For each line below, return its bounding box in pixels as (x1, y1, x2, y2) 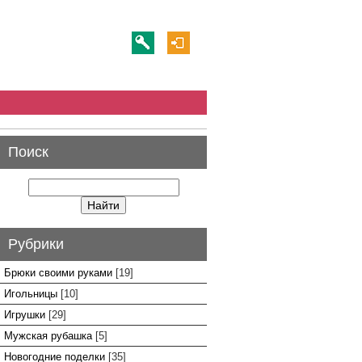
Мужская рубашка (4, 330, 92, 342)
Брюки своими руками (4, 267, 112, 279)
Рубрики (8, 236, 64, 252)
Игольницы (4, 288, 57, 300)
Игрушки (4, 309, 45, 321)
